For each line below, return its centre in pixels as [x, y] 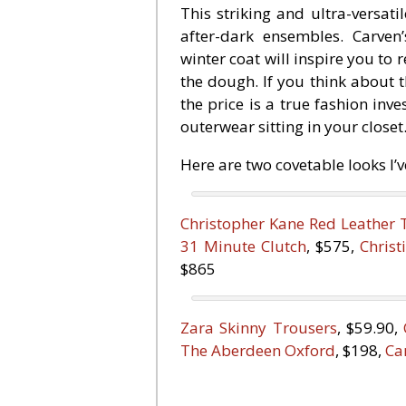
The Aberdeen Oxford [258, 350]
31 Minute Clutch [244, 246]
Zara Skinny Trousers [259, 328]
